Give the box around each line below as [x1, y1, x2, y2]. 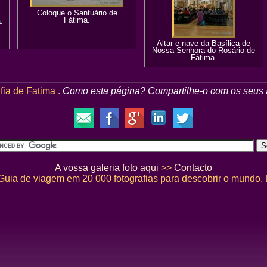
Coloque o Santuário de [36, 8, 117, 17]
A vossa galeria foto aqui [55, 163, 159, 173]
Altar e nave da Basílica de [157, 39, 251, 48]
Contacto [174, 163, 212, 173]
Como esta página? [63, 86, 145, 96]
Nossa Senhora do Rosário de [152, 46, 256, 55]
